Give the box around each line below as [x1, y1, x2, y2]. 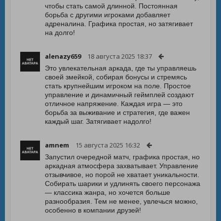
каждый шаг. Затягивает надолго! [45, 117, 151, 125]
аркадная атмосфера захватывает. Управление [45, 162, 198, 170]
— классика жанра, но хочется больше [45, 188, 170, 196]
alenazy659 [45, 52, 81, 61]
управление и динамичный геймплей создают [45, 91, 194, 99]
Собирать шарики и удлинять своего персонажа [45, 180, 200, 187]
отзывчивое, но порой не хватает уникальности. [45, 171, 199, 179]
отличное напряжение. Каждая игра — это [45, 100, 183, 108]
